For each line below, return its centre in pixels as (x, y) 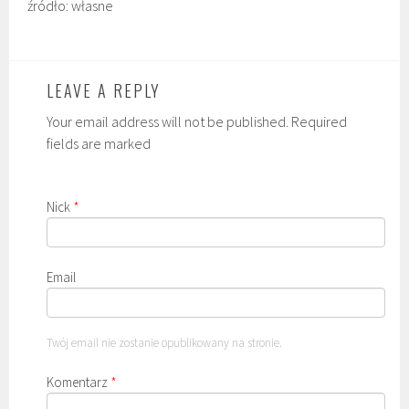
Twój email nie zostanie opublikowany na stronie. (165, 343)
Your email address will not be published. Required (197, 121)
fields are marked (99, 143)
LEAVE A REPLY (104, 90)
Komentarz (78, 382)
